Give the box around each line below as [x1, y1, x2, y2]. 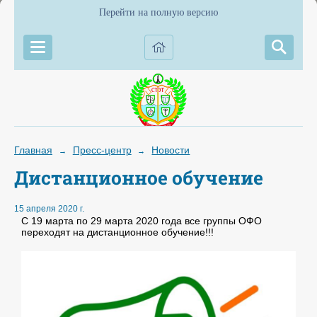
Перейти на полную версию [99, 7, 218, 18]
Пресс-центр [72, 144, 132, 156]
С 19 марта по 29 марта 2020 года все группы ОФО [21, 215, 262, 227]
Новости [151, 144, 190, 156]
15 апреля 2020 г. [14, 204, 84, 214]
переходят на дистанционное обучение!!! [21, 226, 214, 238]
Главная [14, 144, 52, 156]
